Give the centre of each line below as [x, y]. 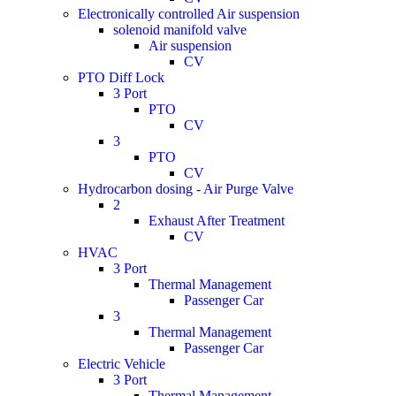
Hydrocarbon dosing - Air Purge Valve [186, 189]
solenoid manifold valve [180, 30]
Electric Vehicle [122, 364]
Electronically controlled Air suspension [189, 14]
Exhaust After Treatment [217, 221]
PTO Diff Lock [121, 77]
